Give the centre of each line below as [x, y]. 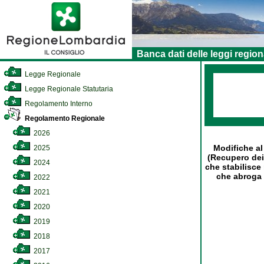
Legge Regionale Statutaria [68, 89]
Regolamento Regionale [64, 118]
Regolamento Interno [58, 104]
